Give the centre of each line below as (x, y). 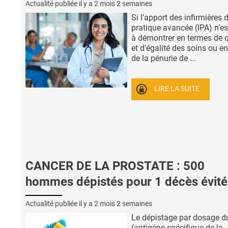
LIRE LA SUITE (177, 89)
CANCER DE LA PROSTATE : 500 (115, 166)
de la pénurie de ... (164, 58)
